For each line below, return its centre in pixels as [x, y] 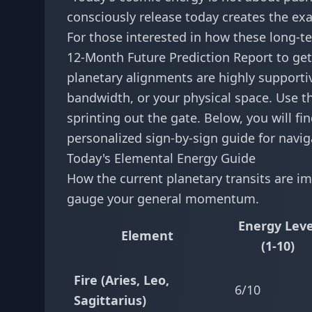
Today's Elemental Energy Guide [161, 158]
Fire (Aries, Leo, [122, 280]
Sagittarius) [110, 300]
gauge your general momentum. [163, 198]
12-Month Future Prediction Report [170, 57]
